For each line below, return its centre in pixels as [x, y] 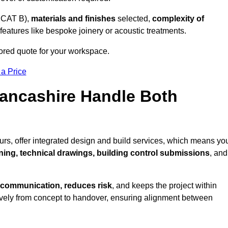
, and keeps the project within [164, 186]
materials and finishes [73, 19]
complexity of [178, 19]
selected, [134, 19]
